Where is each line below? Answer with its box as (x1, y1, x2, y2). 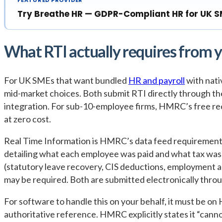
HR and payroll (128, 74, 185, 86)
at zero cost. (4, 113, 51, 124)
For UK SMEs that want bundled (4, 74, 128, 86)
